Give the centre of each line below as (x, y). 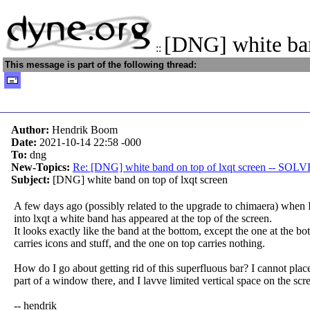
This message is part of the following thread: (101, 65)
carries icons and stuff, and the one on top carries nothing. (139, 243)
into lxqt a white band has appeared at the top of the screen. (143, 218)
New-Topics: (42, 167)
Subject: (32, 180)
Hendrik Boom (85, 130)
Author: (31, 130)
